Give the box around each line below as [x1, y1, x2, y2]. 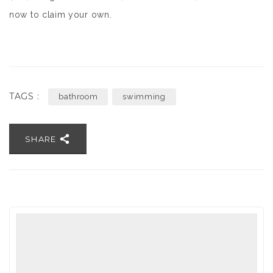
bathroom [58, 92, 98, 101]
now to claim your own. [9, 10, 112, 19]
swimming [122, 92, 166, 101]
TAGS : [9, 91, 40, 102]
